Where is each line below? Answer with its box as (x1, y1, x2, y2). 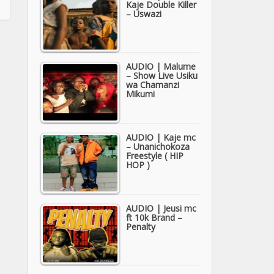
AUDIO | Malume (126, 60, 196, 72)
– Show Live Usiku (126, 69, 198, 81)
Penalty (126, 220, 155, 232)
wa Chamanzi (126, 78, 179, 91)
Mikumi (126, 87, 155, 100)
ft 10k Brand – (126, 211, 182, 223)
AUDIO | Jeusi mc (126, 202, 196, 214)
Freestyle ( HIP (126, 149, 183, 161)
